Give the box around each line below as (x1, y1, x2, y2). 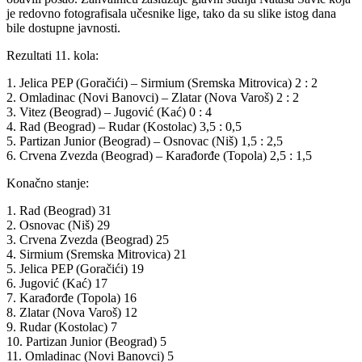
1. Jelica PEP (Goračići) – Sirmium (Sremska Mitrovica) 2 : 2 (6, 75, 318, 90)
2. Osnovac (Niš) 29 (6, 217, 110, 232)
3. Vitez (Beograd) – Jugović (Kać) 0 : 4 (6, 104, 212, 119)
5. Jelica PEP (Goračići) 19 (6, 261, 144, 276)
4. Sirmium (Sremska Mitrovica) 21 (6, 246, 187, 261)
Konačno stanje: (6, 175, 89, 190)
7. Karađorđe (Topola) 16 (6, 290, 137, 305)
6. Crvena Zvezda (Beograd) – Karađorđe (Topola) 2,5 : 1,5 (6, 148, 312, 162)
